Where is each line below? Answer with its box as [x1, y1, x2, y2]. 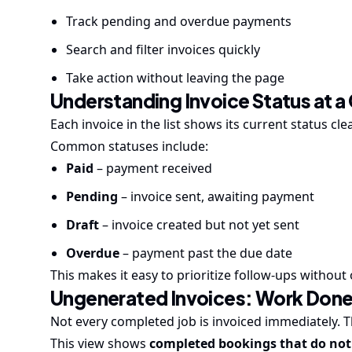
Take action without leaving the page [66, 69, 284, 86]
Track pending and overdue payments [66, 13, 291, 30]
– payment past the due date [119, 244, 292, 262]
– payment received [93, 159, 212, 177]
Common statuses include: [50, 137, 208, 155]
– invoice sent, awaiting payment [118, 188, 314, 205]
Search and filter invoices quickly [66, 41, 260, 58]
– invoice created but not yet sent [99, 216, 299, 233]
